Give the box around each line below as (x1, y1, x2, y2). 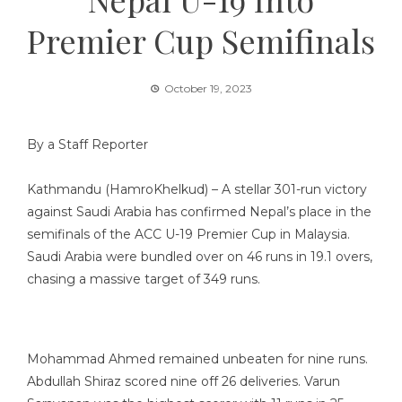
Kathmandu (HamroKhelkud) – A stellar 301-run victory (27, 181, 367, 197)
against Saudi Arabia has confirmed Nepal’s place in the (27, 204, 371, 220)
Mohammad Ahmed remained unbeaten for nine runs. (27, 351, 368, 367)
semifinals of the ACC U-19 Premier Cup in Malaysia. (27, 226, 350, 242)
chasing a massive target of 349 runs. (27, 271, 260, 287)
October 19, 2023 (164, 82, 252, 95)
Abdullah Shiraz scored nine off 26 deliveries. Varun (27, 373, 340, 389)
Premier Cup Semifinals (27, 19, 375, 62)
